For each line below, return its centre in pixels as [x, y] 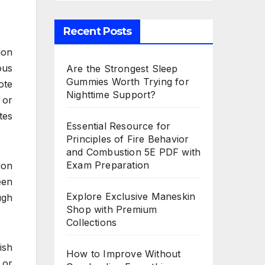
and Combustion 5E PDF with [134, 152]
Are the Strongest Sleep [122, 68]
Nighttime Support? [111, 94]
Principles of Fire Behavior [128, 139]
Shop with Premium [112, 209]
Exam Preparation [108, 165]
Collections [92, 222]
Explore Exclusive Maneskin [131, 196]
